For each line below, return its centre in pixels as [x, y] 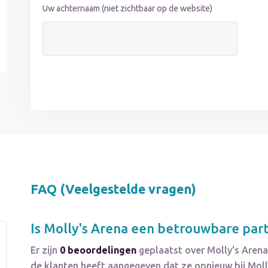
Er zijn [45, 250]
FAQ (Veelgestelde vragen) [114, 189]
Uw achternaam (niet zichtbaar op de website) [128, 9]
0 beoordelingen [98, 250]
